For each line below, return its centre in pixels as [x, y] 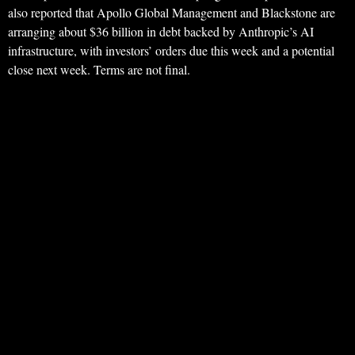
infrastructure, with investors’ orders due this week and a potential [171, 51]
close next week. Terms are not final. [99, 70]
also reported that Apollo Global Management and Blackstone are [172, 13]
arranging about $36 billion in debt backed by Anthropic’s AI [161, 32]
